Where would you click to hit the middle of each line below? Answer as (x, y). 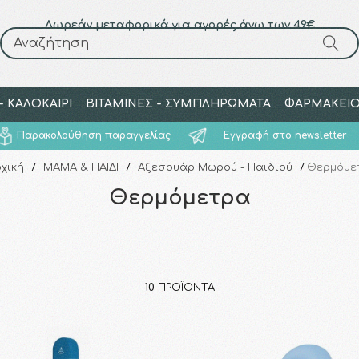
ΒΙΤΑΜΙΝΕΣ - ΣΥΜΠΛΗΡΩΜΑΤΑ (178, 104)
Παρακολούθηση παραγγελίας (93, 135)
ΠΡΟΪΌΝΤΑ (185, 288)
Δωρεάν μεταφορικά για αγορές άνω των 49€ (179, 25)
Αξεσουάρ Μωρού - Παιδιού (215, 167)
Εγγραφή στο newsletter (286, 135)
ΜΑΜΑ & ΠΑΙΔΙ (81, 167)
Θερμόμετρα (179, 198)
